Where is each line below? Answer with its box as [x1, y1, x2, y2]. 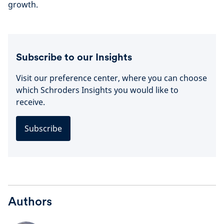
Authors [8, 193, 52, 208]
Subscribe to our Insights [16, 50, 132, 63]
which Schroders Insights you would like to [16, 84, 178, 95]
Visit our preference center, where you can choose [16, 72, 207, 83]
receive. [16, 96, 45, 107]
